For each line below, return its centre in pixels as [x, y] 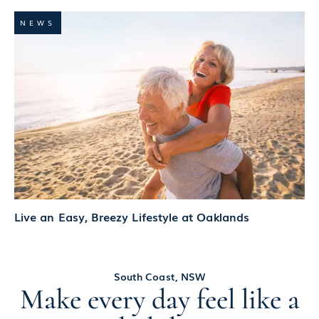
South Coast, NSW [159, 277]
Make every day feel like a [159, 299]
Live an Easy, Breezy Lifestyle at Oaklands [132, 217]
